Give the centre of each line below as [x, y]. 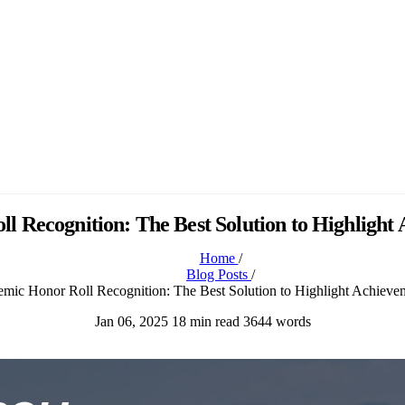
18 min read [205, 321]
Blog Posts [219, 274]
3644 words [277, 321]
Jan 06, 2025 [131, 321]
